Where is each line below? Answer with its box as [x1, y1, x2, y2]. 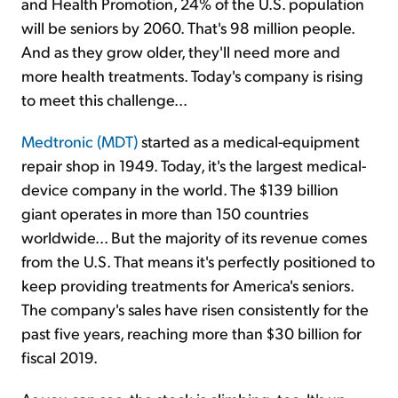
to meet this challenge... [21, 89, 187, 110]
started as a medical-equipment [138, 131, 360, 152]
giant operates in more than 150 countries [21, 203, 308, 224]
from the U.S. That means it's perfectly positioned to [21, 251, 375, 272]
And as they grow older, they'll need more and [21, 41, 340, 62]
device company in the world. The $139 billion [21, 179, 338, 200]
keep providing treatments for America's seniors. [21, 275, 354, 296]
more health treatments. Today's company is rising [21, 65, 363, 86]
